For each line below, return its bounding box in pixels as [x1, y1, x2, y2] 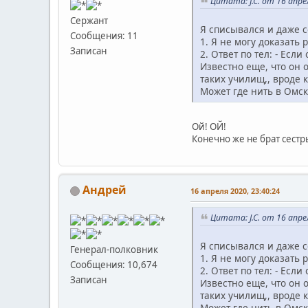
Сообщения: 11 [70, 30, 138, 43]
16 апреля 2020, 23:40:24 [190, 185, 280, 196]
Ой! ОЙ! [192, 120, 226, 133]
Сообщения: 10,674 [70, 258, 157, 271]
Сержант [70, 14, 108, 27]
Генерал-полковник [70, 243, 158, 256]
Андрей [82, 181, 126, 197]
